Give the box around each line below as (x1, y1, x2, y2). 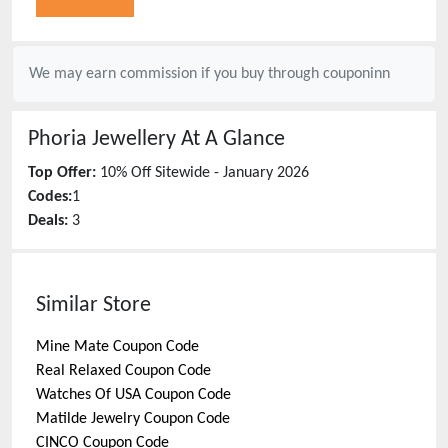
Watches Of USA (36, 387, 141, 403)
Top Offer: (28, 165, 96, 181)
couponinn (323, 66, 390, 82)
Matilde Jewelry (36, 411, 140, 427)
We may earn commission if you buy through (29, 66, 323, 82)
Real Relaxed (36, 363, 121, 379)
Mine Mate (36, 339, 109, 355)
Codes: (28, 189, 72, 205)
